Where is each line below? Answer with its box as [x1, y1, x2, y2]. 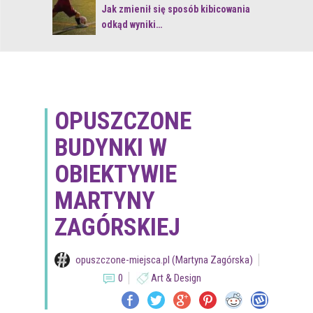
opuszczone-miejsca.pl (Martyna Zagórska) [75, 254, 253, 266]
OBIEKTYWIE [54, 160, 177, 189]
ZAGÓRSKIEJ [54, 213, 180, 242]
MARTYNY [54, 187, 155, 215]
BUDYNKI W [54, 133, 167, 162]
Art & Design [151, 272, 201, 284]
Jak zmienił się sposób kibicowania [101, 3, 250, 15]
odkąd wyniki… [101, 19, 162, 30]
